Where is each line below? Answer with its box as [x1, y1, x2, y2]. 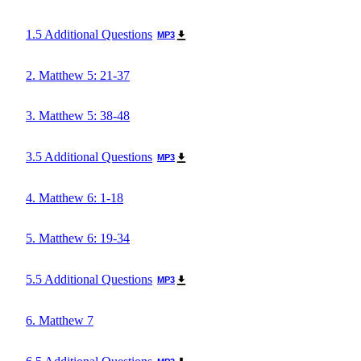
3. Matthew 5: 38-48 [26, 109, 130, 123]
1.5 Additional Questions [26, 27, 152, 42]
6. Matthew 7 [26, 313, 93, 328]
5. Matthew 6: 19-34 [26, 231, 130, 246]
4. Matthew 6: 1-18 [26, 191, 123, 205]
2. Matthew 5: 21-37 [26, 68, 130, 83]
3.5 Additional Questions [26, 150, 152, 164]
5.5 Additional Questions [26, 272, 152, 287]
